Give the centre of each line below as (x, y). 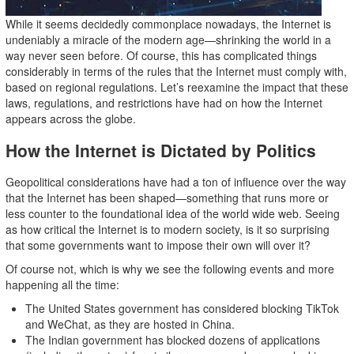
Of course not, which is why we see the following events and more (169, 269)
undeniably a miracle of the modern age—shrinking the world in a (168, 40)
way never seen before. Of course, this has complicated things (161, 55)
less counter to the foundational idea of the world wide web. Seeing (172, 213)
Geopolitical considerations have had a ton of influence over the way (175, 182)
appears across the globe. (70, 119)
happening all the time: (62, 284)
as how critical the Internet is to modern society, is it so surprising (167, 229)
